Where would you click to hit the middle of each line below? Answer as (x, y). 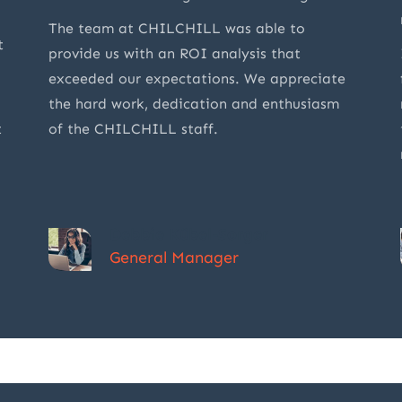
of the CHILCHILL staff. (133, 129)
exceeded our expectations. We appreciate (197, 79)
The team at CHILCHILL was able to (177, 29)
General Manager (174, 258)
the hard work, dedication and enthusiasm (194, 104)
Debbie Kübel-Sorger (189, 235)
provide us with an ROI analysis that (175, 54)
